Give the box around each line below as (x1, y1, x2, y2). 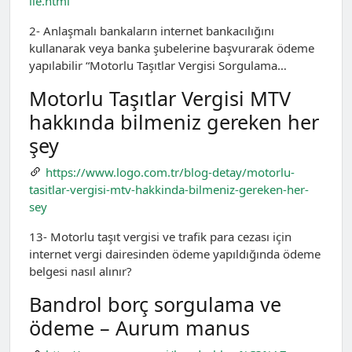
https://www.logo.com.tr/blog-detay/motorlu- (45, 163, 295, 180)
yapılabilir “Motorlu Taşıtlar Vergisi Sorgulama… (29, 57, 287, 73)
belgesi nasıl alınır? (29, 263, 132, 280)
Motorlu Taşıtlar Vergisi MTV (29, 84, 291, 112)
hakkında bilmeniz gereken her (29, 108, 319, 135)
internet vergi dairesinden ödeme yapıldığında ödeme (29, 246, 321, 262)
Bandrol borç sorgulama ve (29, 291, 281, 318)
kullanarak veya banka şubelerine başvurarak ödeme (29, 39, 314, 56)
